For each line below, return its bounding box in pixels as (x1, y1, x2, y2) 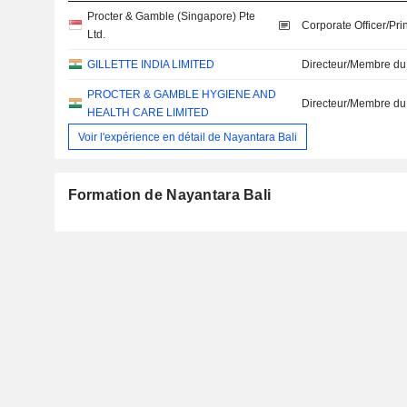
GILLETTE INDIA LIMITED (86, 58, 214, 72)
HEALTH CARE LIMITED (86, 106, 209, 120)
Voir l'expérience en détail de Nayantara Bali (77, 130, 297, 144)
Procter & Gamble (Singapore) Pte (86, 10, 255, 24)
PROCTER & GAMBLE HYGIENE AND (86, 88, 276, 102)
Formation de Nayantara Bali (67, 187, 272, 203)
